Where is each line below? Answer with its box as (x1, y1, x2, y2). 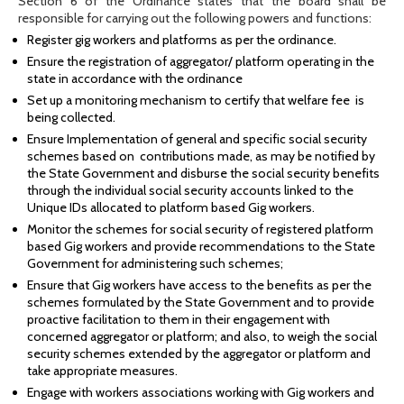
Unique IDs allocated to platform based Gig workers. (27, 199, 315, 216)
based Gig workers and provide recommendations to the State (27, 238, 375, 255)
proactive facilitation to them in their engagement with (27, 311, 330, 328)
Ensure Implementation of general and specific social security (27, 131, 367, 148)
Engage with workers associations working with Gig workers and (27, 384, 374, 401)
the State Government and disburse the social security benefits (27, 165, 380, 182)
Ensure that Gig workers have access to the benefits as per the (27, 277, 372, 294)
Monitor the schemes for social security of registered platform (27, 221, 373, 238)
